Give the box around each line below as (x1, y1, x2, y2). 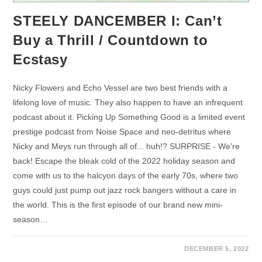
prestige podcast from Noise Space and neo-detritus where (13, 127, 232, 137)
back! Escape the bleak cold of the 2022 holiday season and (13, 156, 236, 166)
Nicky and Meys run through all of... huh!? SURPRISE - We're (13, 142, 240, 151)
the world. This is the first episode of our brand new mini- (13, 200, 223, 210)
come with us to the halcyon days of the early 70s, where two (13, 171, 239, 181)
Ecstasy (13, 51, 68, 68)
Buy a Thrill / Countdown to (13, 32, 208, 49)
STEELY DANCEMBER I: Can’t (13, 13, 222, 29)
